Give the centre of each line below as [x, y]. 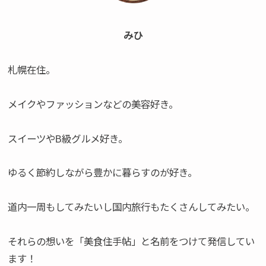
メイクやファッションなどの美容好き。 [93, 104]
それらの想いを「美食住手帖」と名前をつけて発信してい [132, 242]
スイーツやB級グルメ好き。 [68, 139]
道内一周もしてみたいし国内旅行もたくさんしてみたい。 [132, 208]
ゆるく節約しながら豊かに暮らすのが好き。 [103, 173]
